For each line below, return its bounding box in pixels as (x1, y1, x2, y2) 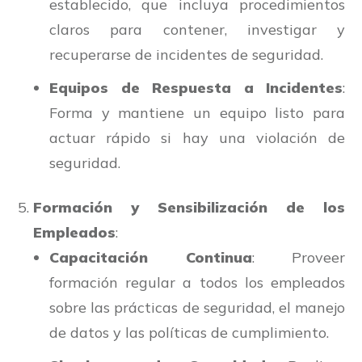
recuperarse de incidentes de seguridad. (49, 45, 323, 65)
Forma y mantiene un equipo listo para (49, 103, 345, 123)
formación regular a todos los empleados (49, 273, 345, 293)
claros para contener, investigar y (49, 20, 345, 40)
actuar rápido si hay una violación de (49, 128, 345, 148)
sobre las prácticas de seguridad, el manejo (49, 298, 345, 318)
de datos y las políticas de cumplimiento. (49, 323, 329, 343)
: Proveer (251, 248, 345, 267)
